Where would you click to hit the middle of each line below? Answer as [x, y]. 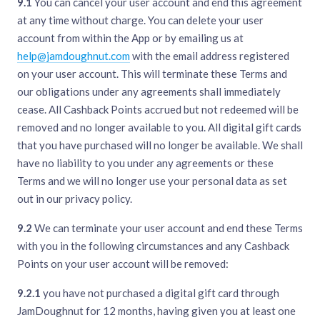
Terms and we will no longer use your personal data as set [152, 181]
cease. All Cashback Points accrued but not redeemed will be [158, 110]
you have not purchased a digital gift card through [160, 293]
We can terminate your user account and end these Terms [167, 228]
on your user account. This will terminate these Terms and [152, 74]
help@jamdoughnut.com [74, 56]
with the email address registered [210, 56]
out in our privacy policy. [75, 199]
